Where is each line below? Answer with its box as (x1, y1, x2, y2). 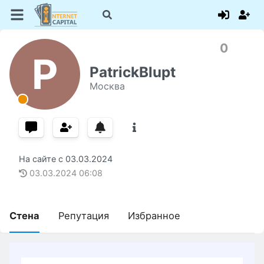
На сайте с (19, 154, 65, 164)
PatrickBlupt (90, 63, 176, 81)
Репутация (58, 210, 109, 222)
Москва (90, 80, 125, 92)
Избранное (128, 210, 180, 222)
